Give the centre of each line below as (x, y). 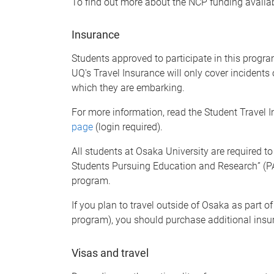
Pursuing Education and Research (185, 166)
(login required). (128, 127)
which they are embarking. (128, 88)
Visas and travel (110, 253)
